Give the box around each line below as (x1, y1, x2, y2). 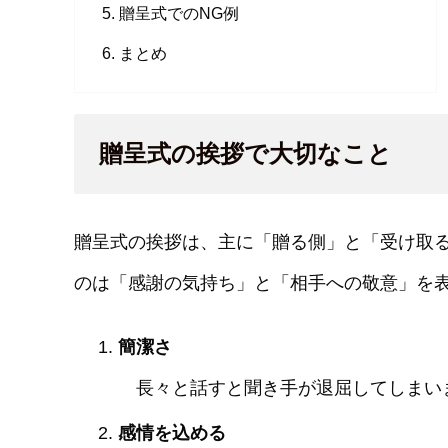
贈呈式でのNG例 (119, 4, 240, 23)
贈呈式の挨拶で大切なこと (99, 139, 392, 167)
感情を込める (117, 422, 226, 443)
